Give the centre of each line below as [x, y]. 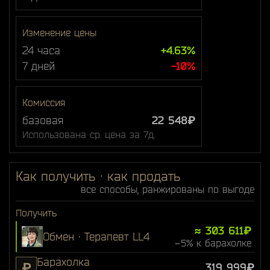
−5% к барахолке [213, 243]
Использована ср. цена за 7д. [89, 135]
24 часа [41, 50]
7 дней [39, 66]
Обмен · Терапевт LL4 [96, 237]
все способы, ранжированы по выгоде [168, 190]
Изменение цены [59, 33]
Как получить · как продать [98, 176]
